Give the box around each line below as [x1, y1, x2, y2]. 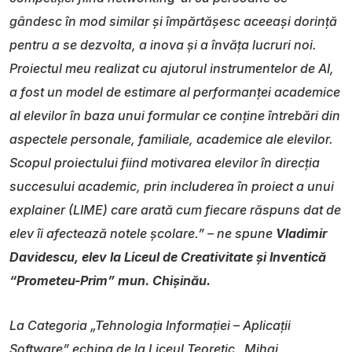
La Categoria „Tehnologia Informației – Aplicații [9, 317, 291, 333]
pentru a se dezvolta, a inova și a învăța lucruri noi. [9, 36, 317, 53]
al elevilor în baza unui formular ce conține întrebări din [9, 107, 340, 123]
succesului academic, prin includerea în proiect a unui [9, 178, 334, 194]
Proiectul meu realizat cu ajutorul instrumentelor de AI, [9, 60, 334, 76]
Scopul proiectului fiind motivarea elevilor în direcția [9, 154, 320, 170]
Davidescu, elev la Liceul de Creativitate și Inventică [9, 248, 326, 265]
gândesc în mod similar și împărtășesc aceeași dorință [9, 13, 337, 29]
